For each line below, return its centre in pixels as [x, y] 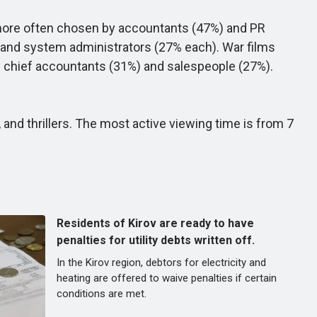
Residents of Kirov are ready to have [155, 223]
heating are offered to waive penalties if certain [167, 278]
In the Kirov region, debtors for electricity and [161, 263]
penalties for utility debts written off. [156, 240]
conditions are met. [102, 294]
